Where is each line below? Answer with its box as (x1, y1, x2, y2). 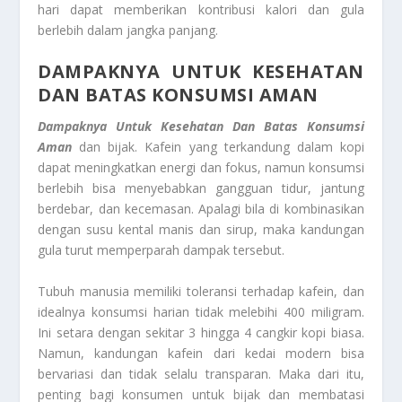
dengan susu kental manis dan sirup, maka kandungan (38, 221, 364, 239)
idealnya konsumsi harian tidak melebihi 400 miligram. (38, 302, 364, 320)
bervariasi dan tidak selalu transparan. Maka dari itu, (38, 364, 364, 382)
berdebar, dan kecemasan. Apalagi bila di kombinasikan (38, 200, 364, 218)
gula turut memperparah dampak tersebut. (38, 241, 285, 259)
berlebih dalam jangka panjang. (38, 21, 219, 39)
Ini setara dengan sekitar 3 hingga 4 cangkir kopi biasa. (38, 323, 364, 341)
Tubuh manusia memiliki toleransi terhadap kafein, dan (38, 282, 364, 300)
